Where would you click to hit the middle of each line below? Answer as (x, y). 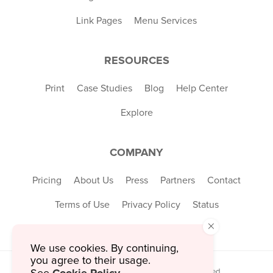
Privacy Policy (151, 204)
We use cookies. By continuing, (105, 249)
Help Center (202, 88)
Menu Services (165, 20)
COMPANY (136, 152)
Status (205, 204)
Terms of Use (82, 204)
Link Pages (99, 20)
